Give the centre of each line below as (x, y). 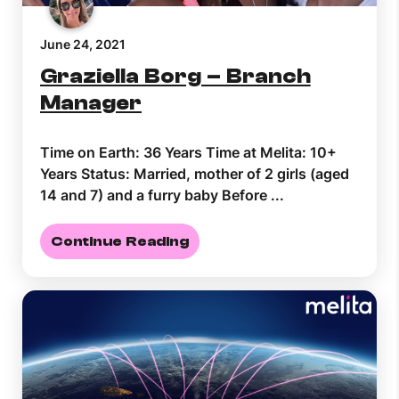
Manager (91, 102)
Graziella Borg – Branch (175, 76)
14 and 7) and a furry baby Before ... (162, 195)
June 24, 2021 (83, 44)
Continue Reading (120, 241)
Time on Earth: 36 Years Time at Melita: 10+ (188, 152)
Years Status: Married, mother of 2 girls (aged (195, 173)
